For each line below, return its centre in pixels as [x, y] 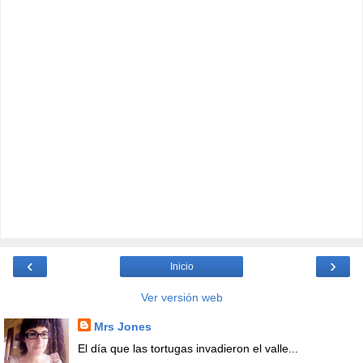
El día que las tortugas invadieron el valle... [188, 348]
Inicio [181, 266]
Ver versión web [181, 297]
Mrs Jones [122, 326]
